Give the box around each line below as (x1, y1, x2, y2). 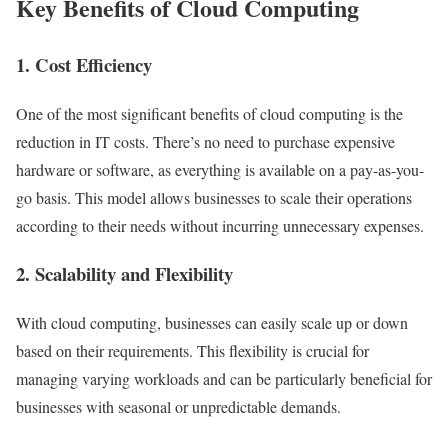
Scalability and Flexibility (35, 260, 233, 288)
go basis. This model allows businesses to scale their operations (16, 186, 412, 208)
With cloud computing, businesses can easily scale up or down (16, 311, 408, 333)
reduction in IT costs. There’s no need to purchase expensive (16, 130, 395, 152)
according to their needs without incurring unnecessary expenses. (16, 214, 424, 236)
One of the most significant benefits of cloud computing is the (16, 102, 403, 124)
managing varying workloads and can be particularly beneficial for (16, 367, 432, 389)
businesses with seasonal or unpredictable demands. (16, 395, 341, 417)
